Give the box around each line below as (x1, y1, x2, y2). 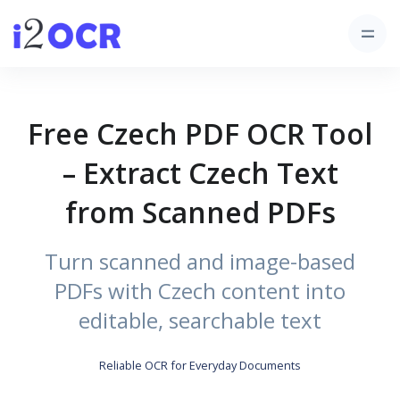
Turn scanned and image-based (45, 246, 355, 276)
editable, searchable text (79, 305, 321, 335)
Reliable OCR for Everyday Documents (99, 357, 301, 373)
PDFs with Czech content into (54, 276, 346, 305)
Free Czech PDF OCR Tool (28, 114, 372, 153)
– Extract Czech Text (62, 154, 338, 192)
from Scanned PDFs (64, 193, 336, 231)
